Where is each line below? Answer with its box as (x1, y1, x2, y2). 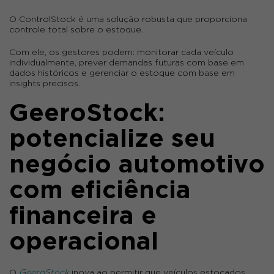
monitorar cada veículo (137, 48, 234, 56)
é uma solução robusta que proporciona (76, 15, 247, 23)
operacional (9, 231, 158, 253)
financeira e (9, 206, 157, 228)
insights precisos (9, 80, 78, 87)
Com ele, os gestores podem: (9, 48, 137, 56)
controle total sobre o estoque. (9, 26, 143, 34)
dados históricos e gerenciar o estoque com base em (9, 69, 235, 77)
